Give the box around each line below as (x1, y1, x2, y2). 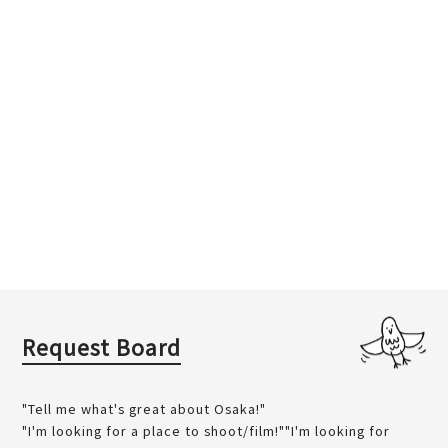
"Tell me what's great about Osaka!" (22, 399, 267, 419)
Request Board (22, 331, 182, 362)
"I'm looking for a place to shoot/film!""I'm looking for (22, 421, 391, 441)
